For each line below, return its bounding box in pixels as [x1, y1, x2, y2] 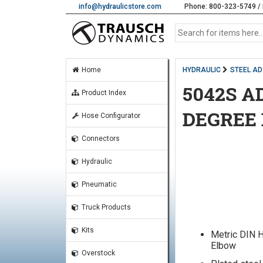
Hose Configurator [79, 112, 140, 120]
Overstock [79, 249, 115, 257]
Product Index [79, 89, 126, 97]
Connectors [79, 134, 120, 143]
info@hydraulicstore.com [79, 2, 162, 11]
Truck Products [79, 203, 131, 211]
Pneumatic [79, 180, 117, 188]
